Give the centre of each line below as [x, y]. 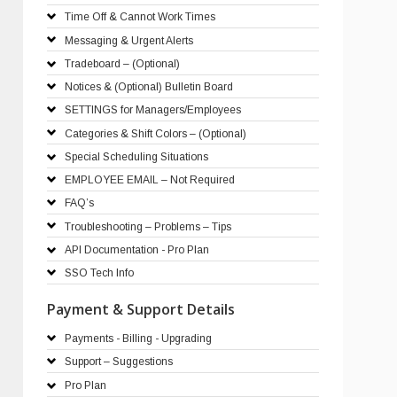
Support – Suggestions [118, 362]
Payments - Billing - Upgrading [138, 339]
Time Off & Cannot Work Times [140, 17]
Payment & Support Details [140, 309]
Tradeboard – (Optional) [122, 63]
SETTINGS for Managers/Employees [152, 110]
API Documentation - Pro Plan [136, 249]
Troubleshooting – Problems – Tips [148, 226]
